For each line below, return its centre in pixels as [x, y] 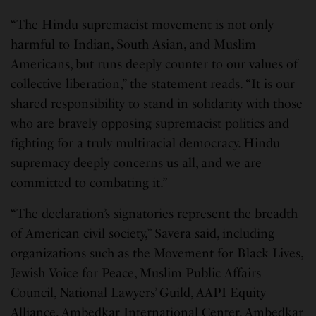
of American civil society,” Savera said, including [143, 233]
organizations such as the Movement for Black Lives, [157, 253]
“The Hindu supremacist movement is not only [142, 24]
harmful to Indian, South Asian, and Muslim [134, 44]
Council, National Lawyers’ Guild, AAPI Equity [139, 292]
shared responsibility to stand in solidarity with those [157, 103]
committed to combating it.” [91, 182]
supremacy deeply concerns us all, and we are [136, 163]
